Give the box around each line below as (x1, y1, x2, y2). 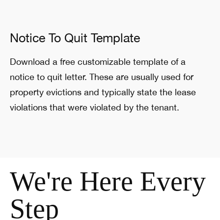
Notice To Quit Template (10, 30, 140, 45)
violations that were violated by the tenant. (10, 102, 179, 113)
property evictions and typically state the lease (10, 87, 196, 98)
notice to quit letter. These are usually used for (10, 72, 193, 82)
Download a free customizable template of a (10, 56, 186, 67)
